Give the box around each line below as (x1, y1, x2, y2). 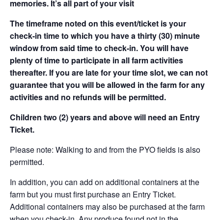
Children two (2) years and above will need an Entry (10, 111, 200, 123)
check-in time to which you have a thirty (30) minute (10, 30, 200, 41)
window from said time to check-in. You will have (10, 42, 189, 54)
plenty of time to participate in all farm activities (10, 55, 183, 66)
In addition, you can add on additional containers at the (10, 176, 199, 188)
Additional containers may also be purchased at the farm (10, 201, 205, 212)
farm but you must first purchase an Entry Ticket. (10, 189, 176, 200)
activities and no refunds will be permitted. (10, 91, 166, 103)
